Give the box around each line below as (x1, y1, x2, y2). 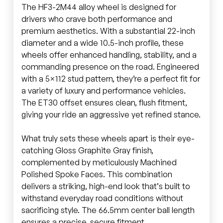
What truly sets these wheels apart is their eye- (21, 133, 195, 143)
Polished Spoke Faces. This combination (21, 169, 172, 179)
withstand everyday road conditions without (21, 193, 183, 203)
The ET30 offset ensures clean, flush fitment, (21, 97, 187, 108)
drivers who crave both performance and (21, 13, 172, 24)
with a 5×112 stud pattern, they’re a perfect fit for (21, 73, 200, 84)
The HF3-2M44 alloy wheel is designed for (21, 1, 176, 12)
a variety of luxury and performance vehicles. (21, 85, 186, 96)
